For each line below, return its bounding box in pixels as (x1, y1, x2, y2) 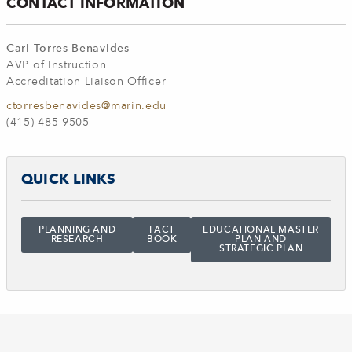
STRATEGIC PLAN (218, 244, 303, 255)
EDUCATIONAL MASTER (203, 225, 320, 236)
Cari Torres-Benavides (6, 43, 130, 54)
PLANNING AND (38, 225, 116, 236)
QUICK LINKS (21, 170, 116, 187)
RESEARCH (50, 235, 104, 245)
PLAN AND (235, 235, 288, 245)
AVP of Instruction (6, 60, 107, 71)
